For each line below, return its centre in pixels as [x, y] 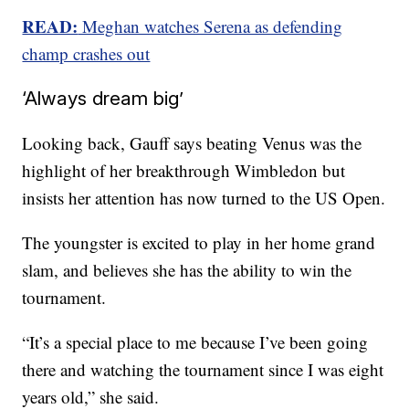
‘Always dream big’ [103, 98]
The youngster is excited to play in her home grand [199, 242]
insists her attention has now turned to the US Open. [204, 198]
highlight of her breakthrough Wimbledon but [184, 170]
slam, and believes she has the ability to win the [187, 270]
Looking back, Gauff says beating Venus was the [192, 143]
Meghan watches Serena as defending [210, 26]
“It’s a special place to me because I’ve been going [195, 342]
